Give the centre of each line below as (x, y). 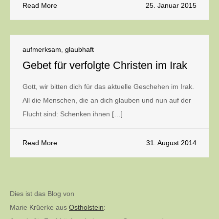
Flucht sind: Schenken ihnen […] (73, 114)
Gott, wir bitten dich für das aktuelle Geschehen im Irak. (108, 87)
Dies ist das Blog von (42, 194)
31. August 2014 (171, 143)
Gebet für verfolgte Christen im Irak (105, 65)
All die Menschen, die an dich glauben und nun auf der (107, 100)
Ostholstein (86, 207)
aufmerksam (42, 49)
